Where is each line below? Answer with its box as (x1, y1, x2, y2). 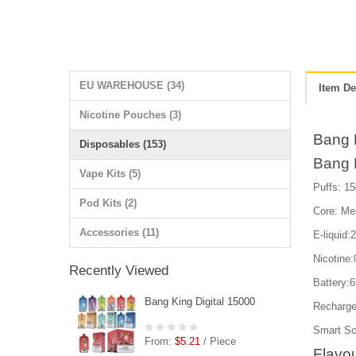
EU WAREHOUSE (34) (79, 79, 184, 91)
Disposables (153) (79, 137, 166, 150)
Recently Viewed (69, 262, 168, 278)
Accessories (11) (79, 226, 159, 238)
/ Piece (200, 335, 236, 347)
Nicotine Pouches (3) (79, 108, 181, 121)
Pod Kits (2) (79, 196, 137, 209)
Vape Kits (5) (79, 167, 141, 180)
